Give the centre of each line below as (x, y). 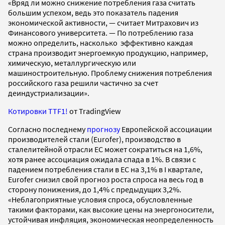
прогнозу (103, 129)
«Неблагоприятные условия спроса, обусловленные (100, 199)
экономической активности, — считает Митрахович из (103, 22)
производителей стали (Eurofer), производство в (94, 139)
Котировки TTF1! (38, 111)
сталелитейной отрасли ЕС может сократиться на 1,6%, (105, 149)
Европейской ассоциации (166, 129)
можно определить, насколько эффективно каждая (100, 42)
